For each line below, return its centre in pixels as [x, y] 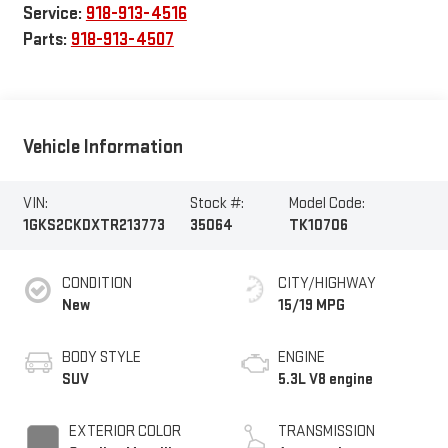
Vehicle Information [102, 147]
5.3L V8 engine [325, 379]
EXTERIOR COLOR [124, 431]
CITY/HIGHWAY [327, 283]
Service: [54, 13]
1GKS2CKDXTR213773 [93, 226]
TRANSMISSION [326, 431]
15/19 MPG [311, 305]
